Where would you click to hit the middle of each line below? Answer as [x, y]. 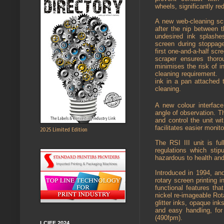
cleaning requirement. [186, 73]
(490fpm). [169, 217]
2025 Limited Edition [64, 129]
